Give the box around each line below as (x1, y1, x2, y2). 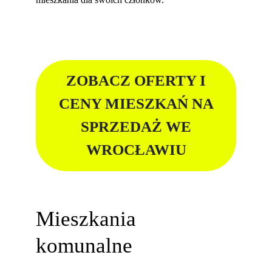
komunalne (36, 233, 133, 257)
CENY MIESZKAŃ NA (58, 95, 214, 112)
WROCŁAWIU (86, 141, 186, 158)
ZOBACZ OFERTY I (66, 72, 206, 89)
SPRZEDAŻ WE (81, 118, 191, 135)
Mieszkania (36, 206, 137, 230)
